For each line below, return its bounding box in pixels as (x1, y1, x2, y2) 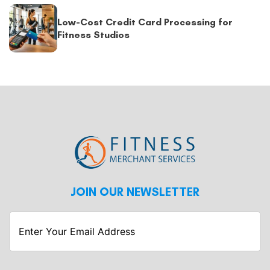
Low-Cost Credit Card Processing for (57, 16, 233, 28)
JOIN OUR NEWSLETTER (71, 184, 199, 199)
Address (134, 253, 172, 265)
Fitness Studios (57, 29, 130, 41)
